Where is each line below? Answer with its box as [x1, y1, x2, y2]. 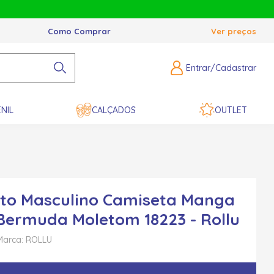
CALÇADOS [92, 105, 136, 116]
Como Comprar [47, 26, 111, 36]
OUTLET [214, 105, 247, 116]
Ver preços [210, 26, 256, 36]
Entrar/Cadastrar [185, 62, 256, 74]
